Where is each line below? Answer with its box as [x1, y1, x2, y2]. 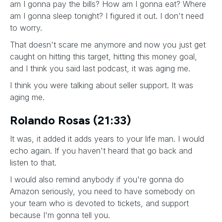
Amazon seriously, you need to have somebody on [10, 186, 195, 196]
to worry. [10, 23, 45, 33]
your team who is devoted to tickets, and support [10, 198, 189, 208]
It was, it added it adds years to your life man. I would [10, 134, 204, 144]
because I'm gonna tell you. [10, 210, 110, 220]
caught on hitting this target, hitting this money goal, [10, 52, 197, 61]
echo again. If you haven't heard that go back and [10, 146, 192, 156]
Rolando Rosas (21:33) [10, 113, 131, 127]
